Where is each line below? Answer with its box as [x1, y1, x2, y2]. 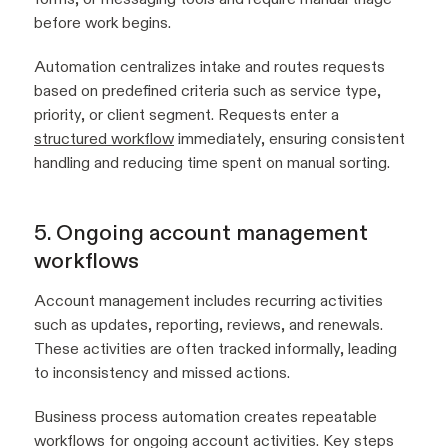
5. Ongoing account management [34, 219, 368, 247]
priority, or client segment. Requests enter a [34, 105, 339, 125]
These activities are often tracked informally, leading [34, 339, 397, 359]
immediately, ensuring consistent [174, 129, 405, 149]
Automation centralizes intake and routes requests [34, 57, 385, 77]
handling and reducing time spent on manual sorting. [34, 153, 390, 173]
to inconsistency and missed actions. [34, 363, 290, 383]
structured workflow [34, 129, 174, 149]
